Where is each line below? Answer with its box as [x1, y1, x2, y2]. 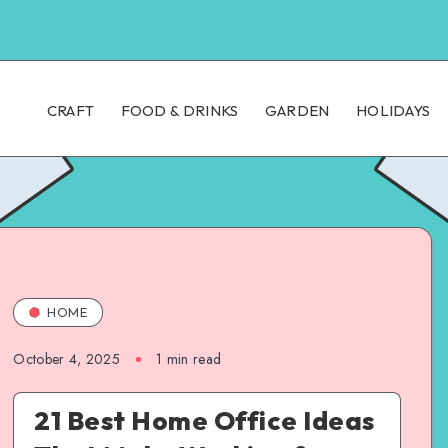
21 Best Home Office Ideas [34, 403, 375, 437]
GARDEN [264, 101, 330, 121]
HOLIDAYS [355, 101, 431, 121]
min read [162, 348, 222, 369]
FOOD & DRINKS [120, 101, 239, 121]
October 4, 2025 [13, 348, 120, 369]
